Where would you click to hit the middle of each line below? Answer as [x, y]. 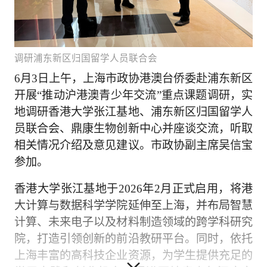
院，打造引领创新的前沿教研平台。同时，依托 [133, 239]
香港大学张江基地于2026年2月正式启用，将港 [133, 189]
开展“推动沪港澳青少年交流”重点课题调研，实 [133, 95]
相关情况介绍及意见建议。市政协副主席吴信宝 [133, 145]
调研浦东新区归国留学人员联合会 [86, 58]
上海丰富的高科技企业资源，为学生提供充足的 [133, 256]
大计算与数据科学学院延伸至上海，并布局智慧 [133, 206]
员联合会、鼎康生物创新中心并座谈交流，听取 [133, 128]
